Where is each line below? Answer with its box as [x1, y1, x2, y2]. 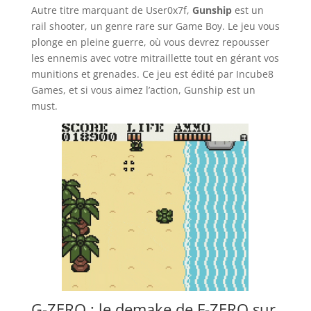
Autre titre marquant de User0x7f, [31, 3, 192, 17]
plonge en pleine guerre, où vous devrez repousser [31, 35, 269, 49]
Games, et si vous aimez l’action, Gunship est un [31, 83, 255, 96]
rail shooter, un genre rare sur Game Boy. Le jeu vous [31, 19, 280, 33]
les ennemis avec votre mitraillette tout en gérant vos [31, 51, 279, 65]
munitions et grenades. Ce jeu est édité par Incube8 [31, 67, 274, 81]
